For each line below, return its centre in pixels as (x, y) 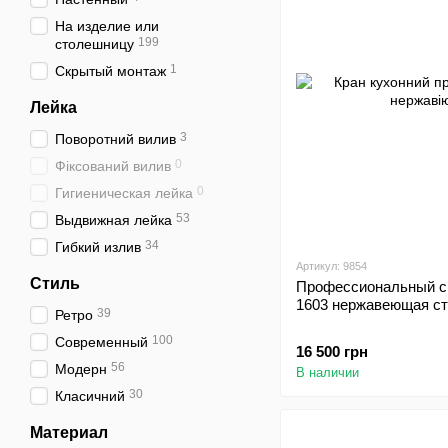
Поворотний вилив (115, 139)
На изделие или (107, 26)
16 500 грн (332, 351)
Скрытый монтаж (110, 71)
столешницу (94, 44)
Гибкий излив (98, 247)
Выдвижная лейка (113, 220)
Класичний (90, 396)
